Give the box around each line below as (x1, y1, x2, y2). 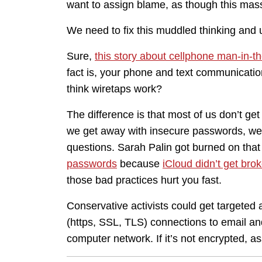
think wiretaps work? (67, 83, 162, 95)
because (117, 158, 163, 170)
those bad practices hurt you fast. (67, 174, 222, 187)
